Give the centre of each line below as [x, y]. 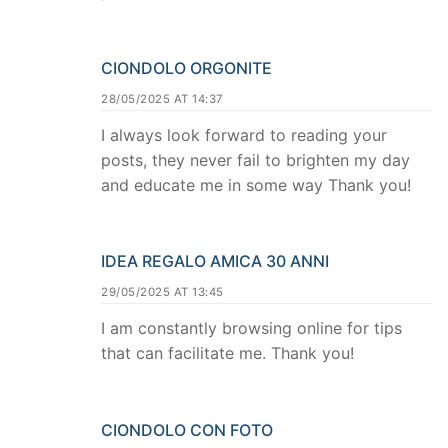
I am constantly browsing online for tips [251, 328]
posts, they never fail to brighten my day [255, 159]
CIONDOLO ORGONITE [186, 67]
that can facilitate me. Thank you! [227, 353]
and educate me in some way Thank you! [256, 184]
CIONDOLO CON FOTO [187, 430]
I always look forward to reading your [244, 134]
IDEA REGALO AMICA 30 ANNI [215, 261]
